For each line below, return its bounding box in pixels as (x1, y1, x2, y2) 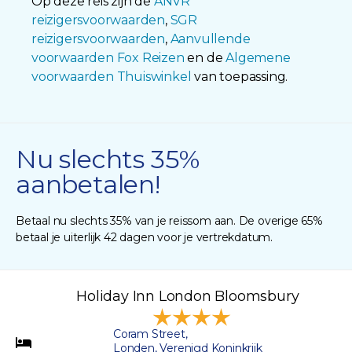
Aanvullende (170, 31, 251, 46)
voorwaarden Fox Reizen (31, 49, 185, 65)
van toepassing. (191, 68, 288, 84)
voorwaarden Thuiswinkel (31, 68, 192, 84)
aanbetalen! (16, 168, 160, 200)
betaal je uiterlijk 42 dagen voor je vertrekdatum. (16, 229, 273, 244)
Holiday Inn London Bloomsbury (76, 287, 299, 305)
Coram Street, (113, 326, 188, 341)
